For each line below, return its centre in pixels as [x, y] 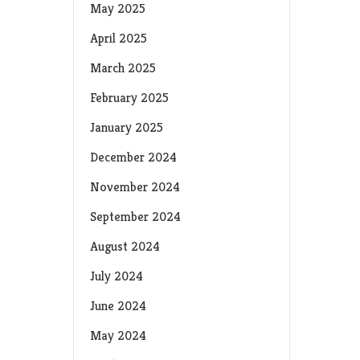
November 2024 [135, 187]
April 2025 [119, 38]
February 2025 [129, 98]
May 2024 [118, 335]
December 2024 [133, 157]
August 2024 [125, 246]
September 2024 [135, 217]
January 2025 [127, 127]
